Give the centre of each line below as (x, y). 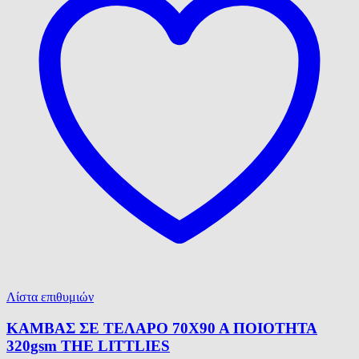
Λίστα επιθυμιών (50, 297)
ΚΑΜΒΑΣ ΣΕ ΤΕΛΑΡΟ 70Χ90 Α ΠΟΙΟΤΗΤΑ (162, 329)
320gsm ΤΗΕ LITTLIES (88, 346)
